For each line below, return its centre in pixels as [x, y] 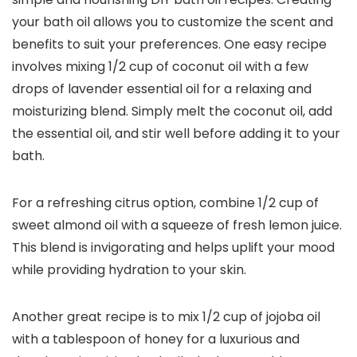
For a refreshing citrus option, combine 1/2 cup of [165, 203]
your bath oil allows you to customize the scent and [173, 22]
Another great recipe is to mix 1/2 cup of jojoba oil [166, 317]
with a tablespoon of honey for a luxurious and [156, 339]
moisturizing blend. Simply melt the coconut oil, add [172, 112]
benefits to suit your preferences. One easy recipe [169, 45]
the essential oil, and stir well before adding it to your [176, 134]
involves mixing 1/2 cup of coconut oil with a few [160, 67]
